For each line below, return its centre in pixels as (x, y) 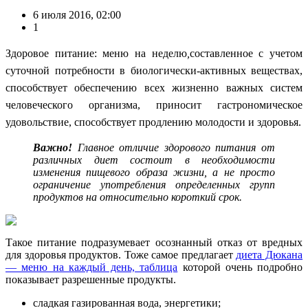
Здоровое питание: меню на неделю (96, 53)
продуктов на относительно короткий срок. (137, 197)
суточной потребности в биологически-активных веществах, (154, 70)
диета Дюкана (269, 254)
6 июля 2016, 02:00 (77, 14)
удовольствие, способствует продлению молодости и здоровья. (153, 122)
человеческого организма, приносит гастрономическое (154, 104)
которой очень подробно (240, 267)
